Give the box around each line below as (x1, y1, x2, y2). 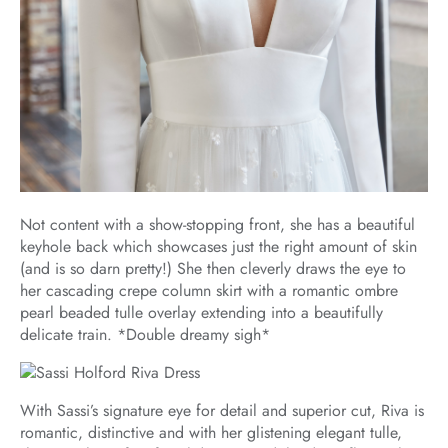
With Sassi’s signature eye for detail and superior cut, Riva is (20, 399, 424, 423)
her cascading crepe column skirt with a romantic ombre (20, 279, 398, 303)
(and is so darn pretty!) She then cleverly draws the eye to (20, 257, 406, 281)
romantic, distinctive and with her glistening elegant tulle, (20, 421, 402, 445)
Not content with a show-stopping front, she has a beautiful (20, 213, 415, 237)
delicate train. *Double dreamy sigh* (20, 323, 270, 347)
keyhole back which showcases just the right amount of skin (20, 235, 417, 259)
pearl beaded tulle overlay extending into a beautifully (20, 301, 383, 325)
